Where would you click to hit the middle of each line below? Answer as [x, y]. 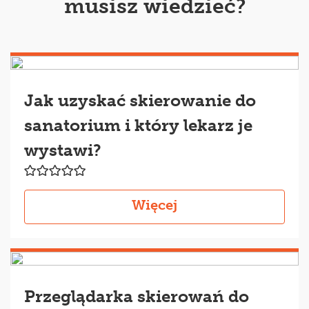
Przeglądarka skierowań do [137, 296]
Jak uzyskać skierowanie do [140, 100]
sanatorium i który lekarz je [138, 125]
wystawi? [63, 150]
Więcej [154, 205]
